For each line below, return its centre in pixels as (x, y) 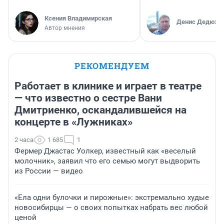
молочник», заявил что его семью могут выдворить (107, 161)
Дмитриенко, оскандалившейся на (100, 110)
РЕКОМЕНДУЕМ (112, 66)
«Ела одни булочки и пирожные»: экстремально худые (112, 198)
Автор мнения (65, 28)
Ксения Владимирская (78, 18)
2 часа (24, 140)
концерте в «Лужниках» (73, 122)
